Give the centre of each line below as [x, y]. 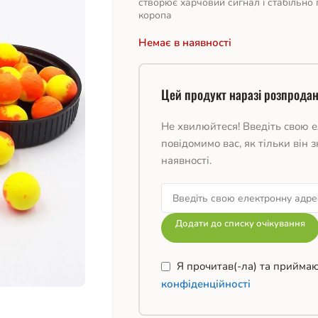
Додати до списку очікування [240, 224]
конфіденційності [205, 284]
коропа [155, 15]
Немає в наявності [185, 43]
